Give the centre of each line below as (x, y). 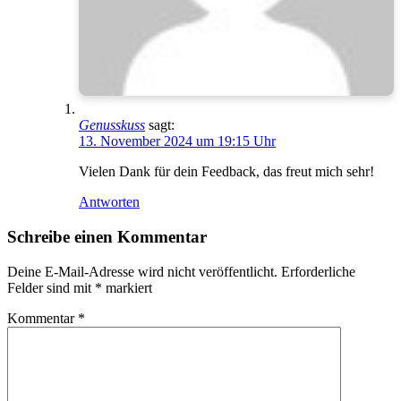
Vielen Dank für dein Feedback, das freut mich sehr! (226, 172)
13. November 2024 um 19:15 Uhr (177, 141)
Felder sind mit (51, 287)
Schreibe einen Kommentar (107, 237)
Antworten (109, 202)
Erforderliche (318, 271)
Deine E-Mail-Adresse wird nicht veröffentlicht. (142, 271)
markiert (127, 287)
